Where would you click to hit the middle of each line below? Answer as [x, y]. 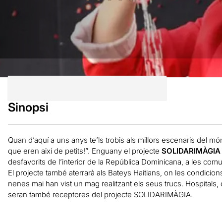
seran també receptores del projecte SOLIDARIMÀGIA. [100, 194]
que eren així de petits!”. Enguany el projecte [84, 151]
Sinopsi [28, 107]
